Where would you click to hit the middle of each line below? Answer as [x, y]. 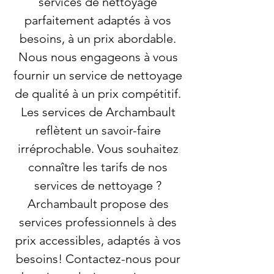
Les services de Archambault [98, 112]
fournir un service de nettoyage [98, 75]
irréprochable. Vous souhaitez [98, 149]
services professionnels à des [98, 222]
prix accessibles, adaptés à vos [98, 240]
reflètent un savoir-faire [98, 130]
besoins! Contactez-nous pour [98, 259]
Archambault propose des [98, 204]
